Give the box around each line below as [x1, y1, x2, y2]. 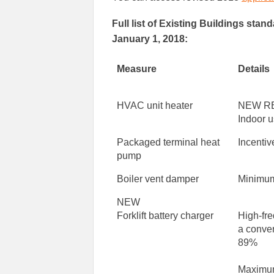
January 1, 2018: [112, 34, 188, 45]
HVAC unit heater [117, 100, 193, 111]
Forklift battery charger [117, 210, 214, 221]
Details [238, 64, 270, 75]
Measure [117, 64, 157, 75]
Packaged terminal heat [117, 137, 220, 148]
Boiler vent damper [117, 174, 199, 185]
